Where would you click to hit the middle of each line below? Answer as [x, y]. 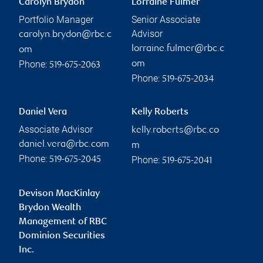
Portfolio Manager [56, 19]
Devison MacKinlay [59, 194]
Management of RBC [63, 222]
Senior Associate [166, 19]
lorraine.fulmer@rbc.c [178, 49]
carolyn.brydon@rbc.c [65, 35]
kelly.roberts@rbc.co [175, 130]
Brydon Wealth [50, 208]
